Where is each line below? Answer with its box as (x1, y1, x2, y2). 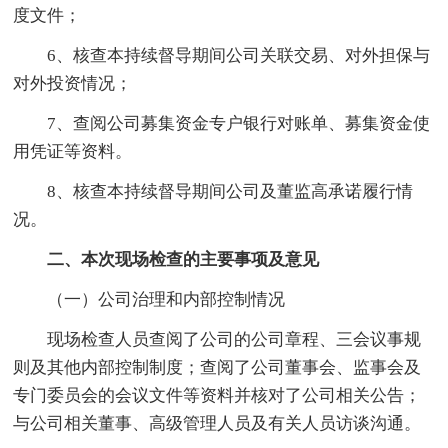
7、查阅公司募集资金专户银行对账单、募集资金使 (13, 113, 431, 133)
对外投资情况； (13, 73, 133, 93)
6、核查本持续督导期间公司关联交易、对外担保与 (13, 45, 431, 65)
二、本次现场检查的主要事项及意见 (13, 249, 320, 269)
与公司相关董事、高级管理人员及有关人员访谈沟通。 (13, 413, 422, 433)
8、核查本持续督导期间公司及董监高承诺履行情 (13, 181, 414, 201)
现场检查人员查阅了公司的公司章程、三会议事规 (13, 329, 422, 349)
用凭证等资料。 (13, 141, 133, 161)
